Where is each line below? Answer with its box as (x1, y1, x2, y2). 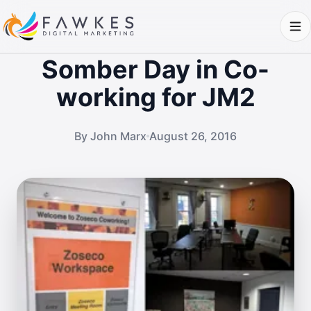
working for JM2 (56, 82, 255, 112)
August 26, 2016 (149, 129, 237, 143)
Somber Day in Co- (42, 54, 269, 85)
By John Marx (74, 129, 146, 143)
